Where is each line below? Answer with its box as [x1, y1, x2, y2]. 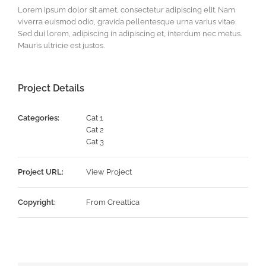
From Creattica [86, 198, 140, 207]
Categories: [18, 113, 59, 123]
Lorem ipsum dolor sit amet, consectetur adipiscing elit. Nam [18, 5, 235, 15]
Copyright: [18, 198, 56, 207]
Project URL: [18, 167, 64, 177]
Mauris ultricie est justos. [18, 41, 104, 50]
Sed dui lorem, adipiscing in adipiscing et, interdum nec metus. [18, 29, 242, 39]
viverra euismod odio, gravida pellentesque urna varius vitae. [18, 17, 236, 27]
